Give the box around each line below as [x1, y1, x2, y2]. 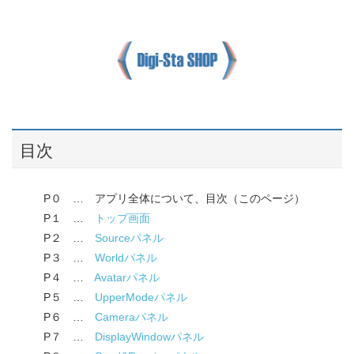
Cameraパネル [95, 310, 168, 323]
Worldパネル [95, 250, 157, 264]
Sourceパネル [95, 231, 164, 244]
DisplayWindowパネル [95, 330, 204, 343]
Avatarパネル [94, 270, 160, 284]
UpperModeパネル [95, 290, 187, 303]
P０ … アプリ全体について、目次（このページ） [43, 191, 305, 205]
